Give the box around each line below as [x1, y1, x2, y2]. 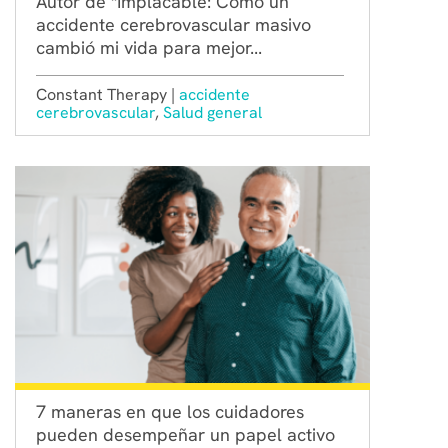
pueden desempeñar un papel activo [36, 422, 335, 446]
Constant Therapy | [36, 83, 179, 105]
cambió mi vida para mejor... [36, 35, 262, 59]
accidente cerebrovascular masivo [36, 12, 311, 36]
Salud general [163, 101, 262, 123]
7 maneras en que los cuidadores [36, 399, 304, 423]
